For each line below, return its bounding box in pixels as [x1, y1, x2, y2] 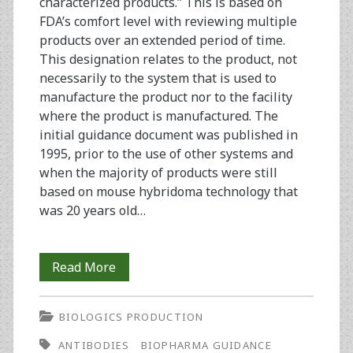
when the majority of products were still [39, 164, 277, 182]
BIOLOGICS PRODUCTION [58, 310, 204, 325]
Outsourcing [115, 258, 189, 276]
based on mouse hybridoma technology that [39, 183, 298, 201]
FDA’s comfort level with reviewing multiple [39, 13, 297, 31]
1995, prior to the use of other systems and [39, 145, 293, 163]
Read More [52, 258, 117, 277]
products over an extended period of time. [39, 32, 285, 50]
